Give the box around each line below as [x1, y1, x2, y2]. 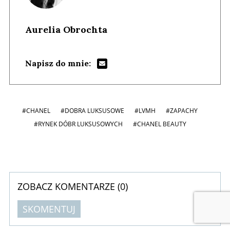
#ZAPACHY [166, 106, 198, 115]
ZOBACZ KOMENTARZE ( [17, 180, 120, 193]
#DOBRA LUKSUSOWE [61, 106, 124, 115]
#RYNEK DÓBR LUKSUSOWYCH [33, 119, 123, 128]
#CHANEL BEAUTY [132, 119, 186, 128]
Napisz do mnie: [25, 57, 91, 68]
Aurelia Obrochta [25, 23, 107, 35]
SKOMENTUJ [23, 202, 75, 215]
